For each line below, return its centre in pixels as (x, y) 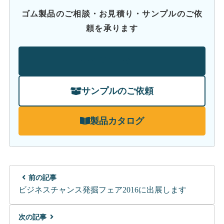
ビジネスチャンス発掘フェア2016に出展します (102, 190)
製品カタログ (117, 121)
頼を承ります (112, 28)
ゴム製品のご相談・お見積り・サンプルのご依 (112, 13)
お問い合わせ (116, 61)
